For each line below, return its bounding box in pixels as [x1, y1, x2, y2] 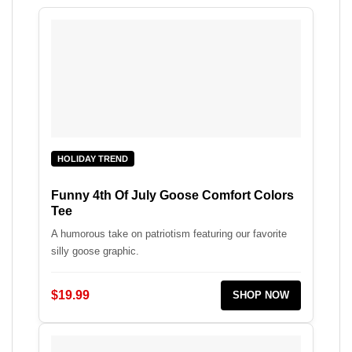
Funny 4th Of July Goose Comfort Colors [51, 188, 294, 202]
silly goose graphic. [51, 244, 139, 257]
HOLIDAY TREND [57, 154, 128, 164]
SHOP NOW [233, 288, 289, 301]
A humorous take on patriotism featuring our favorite [51, 227, 287, 240]
